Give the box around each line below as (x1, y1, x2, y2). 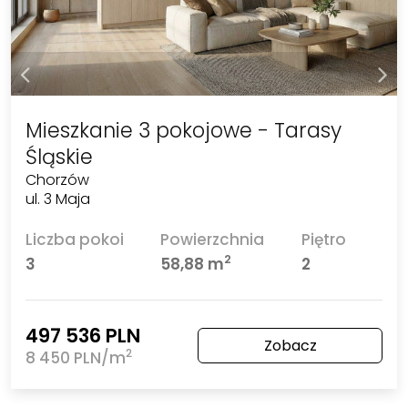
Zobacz (263, 334, 317, 356)
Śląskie (25, 141, 93, 171)
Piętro (301, 228, 346, 250)
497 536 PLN (25, 321, 140, 349)
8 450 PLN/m (25, 346, 126, 369)
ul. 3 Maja (25, 188, 90, 209)
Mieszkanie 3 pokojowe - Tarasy (25, 115, 342, 145)
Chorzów (25, 168, 89, 190)
